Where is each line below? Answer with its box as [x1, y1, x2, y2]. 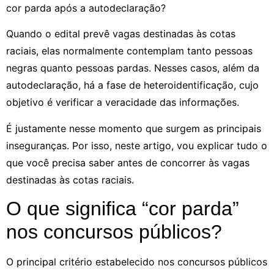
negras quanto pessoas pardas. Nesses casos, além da [6, 62, 259, 75]
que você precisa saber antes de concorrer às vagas [6, 156, 250, 169]
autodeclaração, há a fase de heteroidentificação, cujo [6, 79, 259, 92]
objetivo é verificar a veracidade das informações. [6, 96, 242, 109]
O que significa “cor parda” [6, 198, 239, 220]
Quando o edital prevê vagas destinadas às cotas [6, 28, 235, 40]
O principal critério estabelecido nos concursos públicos [6, 256, 267, 268]
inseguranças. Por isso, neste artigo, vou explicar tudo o [6, 139, 267, 152]
